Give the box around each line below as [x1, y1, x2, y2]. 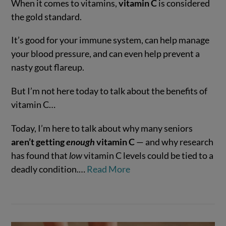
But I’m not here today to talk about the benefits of [11, 85, 208, 97]
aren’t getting [11, 136, 67, 147]
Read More [87, 163, 131, 175]
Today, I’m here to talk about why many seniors [11, 122, 193, 134]
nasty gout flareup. [11, 62, 85, 73]
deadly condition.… [11, 163, 87, 175]
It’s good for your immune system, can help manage [11, 34, 210, 46]
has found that [11, 149, 70, 161]
